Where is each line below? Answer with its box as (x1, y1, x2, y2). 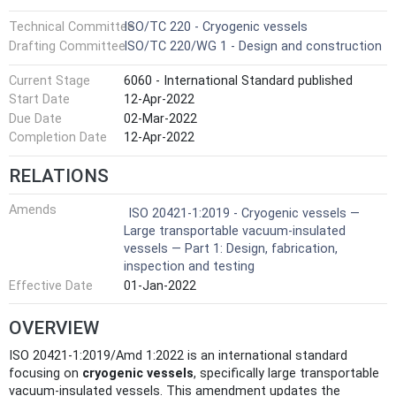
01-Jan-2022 (124, 278, 196, 293)
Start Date (9, 92, 70, 108)
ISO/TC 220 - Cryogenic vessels (124, 19, 308, 35)
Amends (9, 202, 57, 217)
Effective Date (9, 278, 93, 293)
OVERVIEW (9, 317, 99, 339)
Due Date (9, 110, 62, 126)
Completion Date (9, 130, 107, 146)
